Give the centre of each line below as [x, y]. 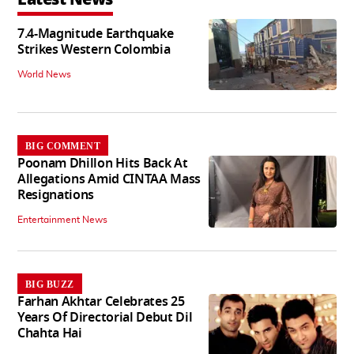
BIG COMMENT [63, 147]
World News [44, 75]
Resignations [56, 196]
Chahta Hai [50, 334]
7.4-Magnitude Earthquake [96, 34]
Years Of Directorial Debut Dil [105, 318]
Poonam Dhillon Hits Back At [103, 164]
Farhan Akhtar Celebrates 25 [101, 302]
